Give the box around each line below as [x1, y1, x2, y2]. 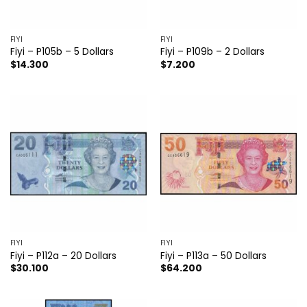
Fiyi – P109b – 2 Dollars [160, 45, 265, 59]
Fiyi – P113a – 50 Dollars [160, 249, 267, 262]
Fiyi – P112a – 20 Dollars [10, 249, 116, 262]
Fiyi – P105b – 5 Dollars [10, 45, 114, 59]
